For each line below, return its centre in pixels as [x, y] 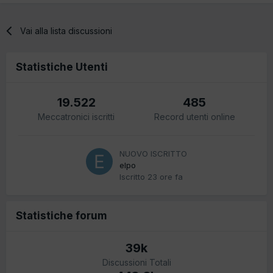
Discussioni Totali [136, 262]
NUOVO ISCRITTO [153, 153]
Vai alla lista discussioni [66, 30]
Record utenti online [194, 116]
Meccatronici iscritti [76, 116]
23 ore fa [165, 176]
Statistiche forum [62, 215]
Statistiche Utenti [62, 67]
